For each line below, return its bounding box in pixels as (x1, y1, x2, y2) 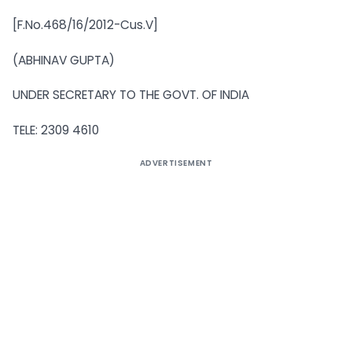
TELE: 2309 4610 (13, 122, 99, 139)
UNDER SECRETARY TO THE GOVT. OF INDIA (13, 86, 249, 104)
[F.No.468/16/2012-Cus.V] (13, 16, 158, 33)
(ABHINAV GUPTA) (13, 51, 115, 68)
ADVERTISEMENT (139, 157, 213, 170)
